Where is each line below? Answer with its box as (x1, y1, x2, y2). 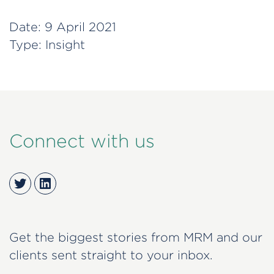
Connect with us (9, 131, 155, 151)
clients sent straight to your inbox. (9, 248, 213, 262)
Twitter (12, 174, 64, 191)
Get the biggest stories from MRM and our (9, 231, 262, 244)
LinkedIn (37, 174, 98, 191)
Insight (45, 37, 85, 51)
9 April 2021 (45, 20, 116, 33)
